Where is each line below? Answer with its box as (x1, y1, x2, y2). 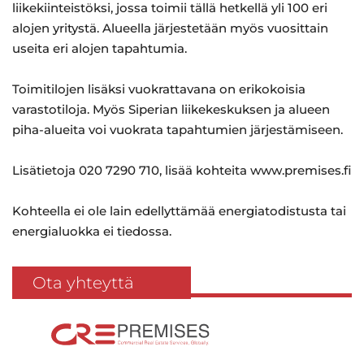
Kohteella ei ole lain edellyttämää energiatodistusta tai (12, 203, 346, 219)
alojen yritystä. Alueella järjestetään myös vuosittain (12, 20, 328, 36)
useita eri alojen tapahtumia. (12, 41, 187, 56)
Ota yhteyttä (32, 273, 134, 292)
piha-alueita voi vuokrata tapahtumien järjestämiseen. (12, 122, 343, 137)
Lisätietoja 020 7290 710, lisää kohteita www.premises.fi (12, 162, 351, 178)
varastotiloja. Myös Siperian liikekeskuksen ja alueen (12, 102, 330, 117)
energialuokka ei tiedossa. (12, 223, 171, 239)
